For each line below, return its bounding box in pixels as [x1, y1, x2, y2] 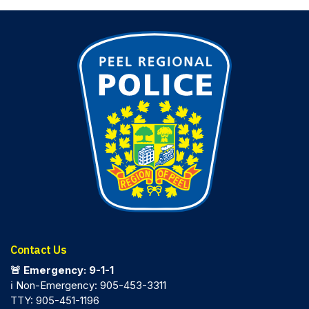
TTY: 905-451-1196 [10, 294, 99, 308]
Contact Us [10, 243, 66, 257]
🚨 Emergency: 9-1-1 [10, 263, 114, 277]
